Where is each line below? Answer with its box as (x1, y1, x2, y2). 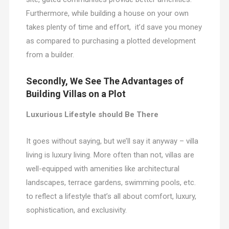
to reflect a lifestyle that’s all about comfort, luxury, (26, 192, 196, 201)
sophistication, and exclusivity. (26, 205, 127, 215)
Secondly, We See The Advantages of (26, 76, 184, 87)
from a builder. (26, 50, 74, 60)
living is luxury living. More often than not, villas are (26, 150, 194, 160)
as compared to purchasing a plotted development (26, 36, 196, 46)
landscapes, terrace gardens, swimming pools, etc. (26, 178, 196, 188)
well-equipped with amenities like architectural (26, 164, 179, 174)
